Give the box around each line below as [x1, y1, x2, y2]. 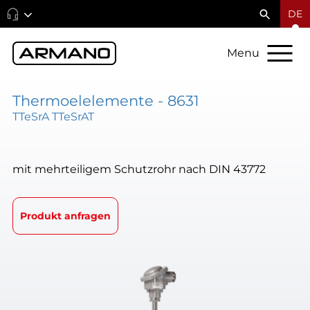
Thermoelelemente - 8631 [12, 91, 199, 109]
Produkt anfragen [19, 209, 111, 222]
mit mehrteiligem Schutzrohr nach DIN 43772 [12, 162, 266, 176]
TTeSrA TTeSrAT [12, 109, 94, 123]
